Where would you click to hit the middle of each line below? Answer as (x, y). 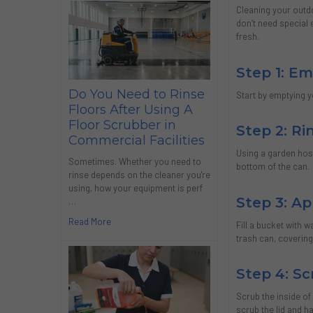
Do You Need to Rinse (136, 95)
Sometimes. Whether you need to (134, 162)
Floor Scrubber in (122, 125)
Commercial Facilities (136, 141)
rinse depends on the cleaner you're (139, 175)
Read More (89, 222)
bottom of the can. (274, 167)
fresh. (247, 37)
